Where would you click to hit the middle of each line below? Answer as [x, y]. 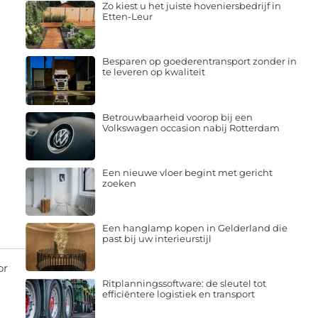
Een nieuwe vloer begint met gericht [187, 172]
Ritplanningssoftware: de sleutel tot [184, 284]
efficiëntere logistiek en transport [178, 294]
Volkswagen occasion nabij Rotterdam [191, 127]
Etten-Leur [127, 17]
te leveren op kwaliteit [153, 72]
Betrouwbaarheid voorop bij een [177, 117]
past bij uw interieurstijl [157, 239]
